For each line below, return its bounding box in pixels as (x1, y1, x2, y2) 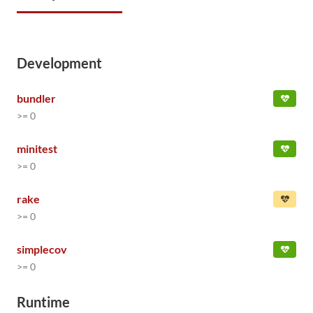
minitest (17, 142, 57, 155)
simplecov (17, 242, 67, 256)
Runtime (17, 293, 70, 310)
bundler (17, 92, 56, 105)
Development (17, 54, 102, 71)
